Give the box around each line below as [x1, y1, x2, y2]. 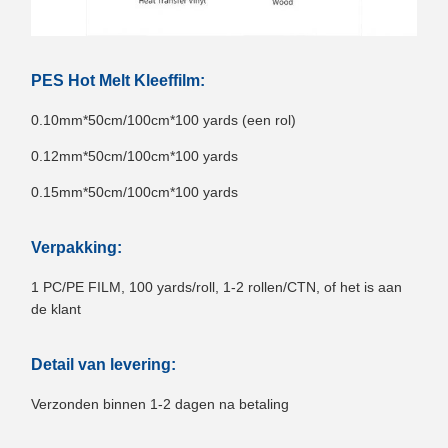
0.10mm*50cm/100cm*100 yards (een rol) [31, 111, 296, 128]
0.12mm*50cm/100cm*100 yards [31, 147, 238, 164]
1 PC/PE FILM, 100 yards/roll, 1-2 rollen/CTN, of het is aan [31, 278, 402, 295]
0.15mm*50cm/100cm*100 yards [31, 183, 238, 200]
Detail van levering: [31, 355, 176, 373]
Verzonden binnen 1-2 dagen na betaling [31, 395, 289, 412]
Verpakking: [31, 238, 122, 256]
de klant [31, 300, 81, 317]
